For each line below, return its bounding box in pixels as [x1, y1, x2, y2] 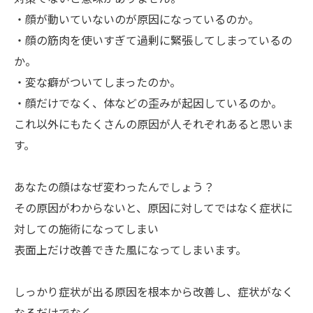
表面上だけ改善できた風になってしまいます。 [14, 241, 247, 259]
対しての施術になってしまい [14, 220, 159, 238]
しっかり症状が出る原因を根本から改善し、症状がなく [14, 283, 293, 300]
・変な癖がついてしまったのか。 [14, 73, 181, 91]
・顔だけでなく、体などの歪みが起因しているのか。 [14, 94, 282, 112]
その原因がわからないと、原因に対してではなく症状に [14, 199, 293, 217]
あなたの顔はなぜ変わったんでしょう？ [14, 178, 214, 196]
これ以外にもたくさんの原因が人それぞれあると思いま [14, 115, 293, 133]
